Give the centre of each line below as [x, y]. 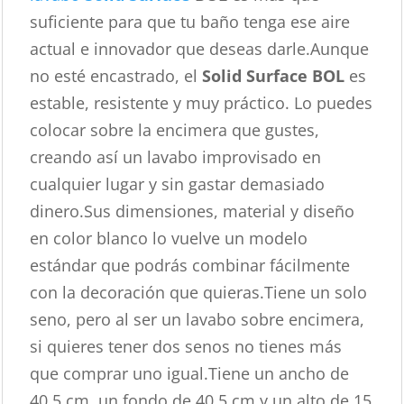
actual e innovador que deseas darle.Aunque [200, 49]
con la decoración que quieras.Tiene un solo [199, 293]
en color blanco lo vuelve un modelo [169, 239]
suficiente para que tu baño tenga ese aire [190, 22]
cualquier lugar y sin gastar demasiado [178, 184]
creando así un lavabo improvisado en [176, 157]
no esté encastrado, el [116, 76]
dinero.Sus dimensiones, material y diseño [193, 211]
